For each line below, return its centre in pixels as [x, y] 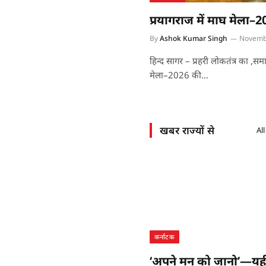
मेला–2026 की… [179, 75]
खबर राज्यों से [187, 130]
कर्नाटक [164, 236]
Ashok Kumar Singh [193, 39]
